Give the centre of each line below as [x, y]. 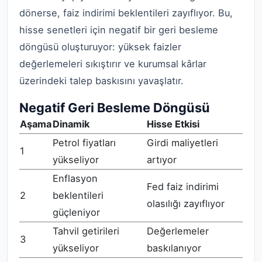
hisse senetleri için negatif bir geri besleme [119, 30]
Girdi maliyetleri [182, 142]
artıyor [162, 159]
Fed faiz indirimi [183, 186]
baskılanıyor [174, 248]
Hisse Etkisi [173, 124]
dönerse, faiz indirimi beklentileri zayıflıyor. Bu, [126, 13]
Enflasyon [75, 178]
